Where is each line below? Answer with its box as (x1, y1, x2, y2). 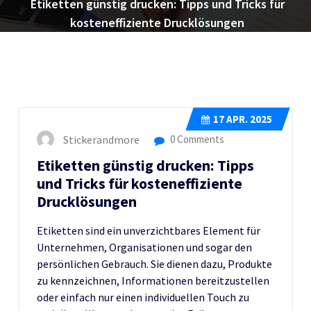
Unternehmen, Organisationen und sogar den (37, 239, 252, 254)
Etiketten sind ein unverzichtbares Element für (37, 223, 260, 237)
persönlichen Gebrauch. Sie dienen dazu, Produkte (37, 256, 272, 271)
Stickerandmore (63, 132, 140, 146)
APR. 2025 (224, 112, 272, 126)
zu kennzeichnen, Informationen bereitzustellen (37, 273, 269, 287)
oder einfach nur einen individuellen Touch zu (37, 289, 249, 304)
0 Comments (168, 132, 224, 146)
